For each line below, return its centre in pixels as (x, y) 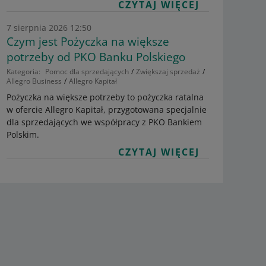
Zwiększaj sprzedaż (168, 72)
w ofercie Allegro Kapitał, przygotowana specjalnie (106, 110)
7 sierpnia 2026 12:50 (49, 28)
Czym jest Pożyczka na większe (88, 42)
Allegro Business (34, 81)
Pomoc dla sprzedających (87, 72)
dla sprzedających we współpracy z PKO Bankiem (104, 122)
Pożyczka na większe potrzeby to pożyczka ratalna (105, 97)
